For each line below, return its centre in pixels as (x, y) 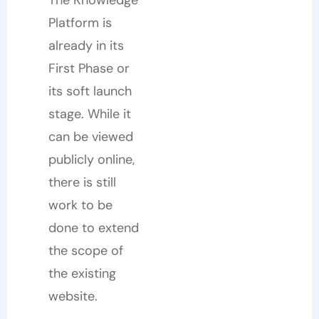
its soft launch (90, 91)
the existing (82, 273)
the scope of (85, 251)
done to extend (93, 228)
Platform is (80, 23)
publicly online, (91, 159)
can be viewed (90, 137)
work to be (80, 205)
